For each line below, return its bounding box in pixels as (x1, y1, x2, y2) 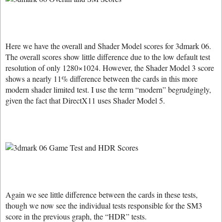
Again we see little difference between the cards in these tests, (5, 189, 198, 200)
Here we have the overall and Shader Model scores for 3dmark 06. (5, 41, 211, 51)
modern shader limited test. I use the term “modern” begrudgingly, (5, 84, 211, 95)
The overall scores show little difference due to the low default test (5, 52, 210, 62)
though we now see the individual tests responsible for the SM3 (5, 200, 202, 211)
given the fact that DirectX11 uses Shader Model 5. (5, 95, 165, 106)
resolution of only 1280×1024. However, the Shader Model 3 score (5, 62, 214, 73)
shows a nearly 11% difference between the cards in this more (5, 73, 198, 84)
